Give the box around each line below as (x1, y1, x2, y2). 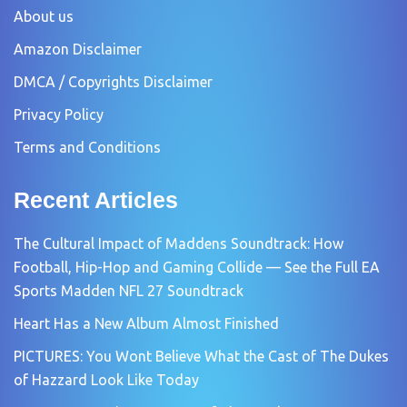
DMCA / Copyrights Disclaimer (14, 73, 213, 90)
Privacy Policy (14, 105, 104, 123)
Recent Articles (14, 186, 178, 213)
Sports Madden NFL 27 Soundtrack (14, 282, 243, 299)
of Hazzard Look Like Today (14, 371, 199, 388)
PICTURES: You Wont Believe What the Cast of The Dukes (14, 347, 389, 364)
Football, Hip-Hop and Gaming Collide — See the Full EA (14, 258, 380, 275)
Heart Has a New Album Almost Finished (14, 314, 279, 332)
